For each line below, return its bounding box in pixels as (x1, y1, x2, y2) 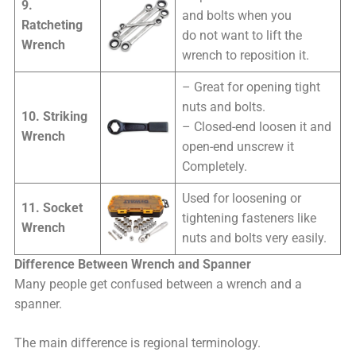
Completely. (182, 159, 248, 174)
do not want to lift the (182, 28, 303, 43)
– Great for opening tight (182, 79, 321, 95)
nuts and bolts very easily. (182, 230, 327, 246)
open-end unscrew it (182, 139, 295, 154)
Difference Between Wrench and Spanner (14, 257, 252, 272)
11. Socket (21, 200, 83, 215)
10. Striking (21, 109, 88, 124)
